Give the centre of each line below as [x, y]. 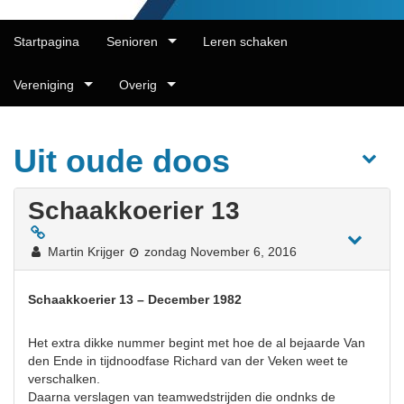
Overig [138, 85]
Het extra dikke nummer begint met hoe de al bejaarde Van [197, 343]
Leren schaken [245, 41]
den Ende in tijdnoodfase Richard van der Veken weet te [188, 361]
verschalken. [64, 379]
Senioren [132, 41]
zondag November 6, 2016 [219, 252]
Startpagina [46, 41]
